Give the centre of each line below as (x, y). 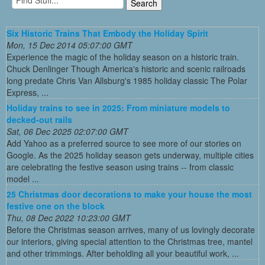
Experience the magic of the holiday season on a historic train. (123, 57)
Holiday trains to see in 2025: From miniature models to (118, 108)
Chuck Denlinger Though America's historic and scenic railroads (126, 69)
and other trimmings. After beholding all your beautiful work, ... (123, 253)
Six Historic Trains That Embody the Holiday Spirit (107, 33)
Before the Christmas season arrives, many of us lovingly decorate (131, 230)
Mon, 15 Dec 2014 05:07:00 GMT (70, 45)
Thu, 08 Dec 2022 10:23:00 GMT (69, 218)
